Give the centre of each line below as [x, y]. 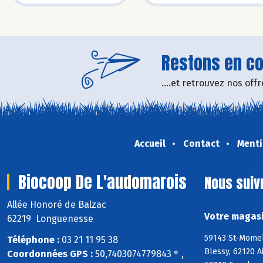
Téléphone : [33, 240]
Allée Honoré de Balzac [58, 204]
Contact [201, 143]
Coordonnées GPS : [50, 254]
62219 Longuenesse [50, 218]
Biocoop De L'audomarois [102, 182]
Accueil [150, 143]
